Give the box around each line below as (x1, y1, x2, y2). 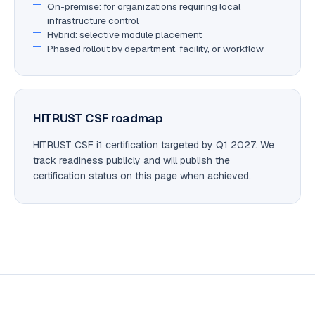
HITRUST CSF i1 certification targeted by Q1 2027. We (33, 138, 274, 151)
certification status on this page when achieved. (33, 169, 251, 182)
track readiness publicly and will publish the (33, 153, 230, 167)
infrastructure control (47, 13, 139, 27)
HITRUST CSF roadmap (33, 110, 163, 126)
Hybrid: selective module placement (47, 27, 202, 41)
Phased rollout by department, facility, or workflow (47, 41, 264, 55)
